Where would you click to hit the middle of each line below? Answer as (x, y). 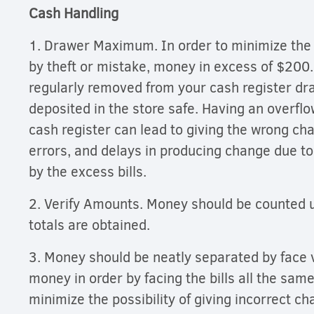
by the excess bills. (88, 172)
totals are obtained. (93, 226)
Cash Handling (77, 14)
